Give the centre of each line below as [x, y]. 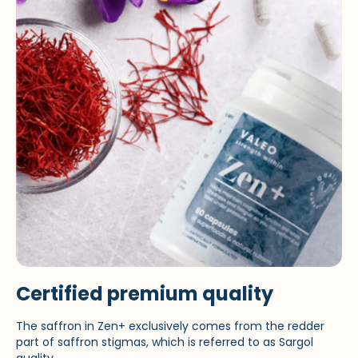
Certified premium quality [145, 293]
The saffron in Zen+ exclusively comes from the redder [170, 326]
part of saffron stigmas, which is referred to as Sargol [165, 342]
